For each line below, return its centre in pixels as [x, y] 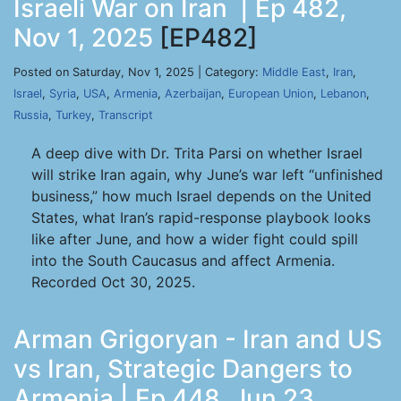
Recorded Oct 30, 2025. [113, 282]
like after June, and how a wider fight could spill [195, 239]
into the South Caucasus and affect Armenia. [183, 260]
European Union [271, 94]
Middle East [294, 72]
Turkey [73, 115]
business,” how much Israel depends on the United [201, 196]
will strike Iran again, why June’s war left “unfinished [207, 175]
